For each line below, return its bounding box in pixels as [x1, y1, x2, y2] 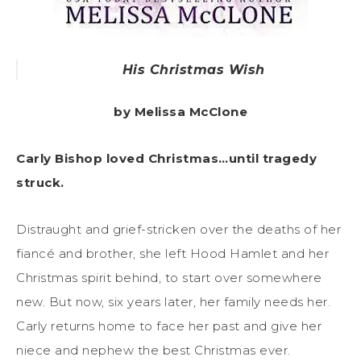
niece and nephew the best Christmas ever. [16, 342, 291, 358]
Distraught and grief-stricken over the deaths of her [16, 221, 341, 237]
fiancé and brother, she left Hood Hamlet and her [16, 245, 329, 261]
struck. [16, 174, 64, 190]
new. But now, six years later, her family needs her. [16, 293, 330, 309]
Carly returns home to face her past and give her [16, 317, 322, 334]
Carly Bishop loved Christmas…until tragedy [16, 150, 317, 166]
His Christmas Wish [122, 61, 265, 77]
